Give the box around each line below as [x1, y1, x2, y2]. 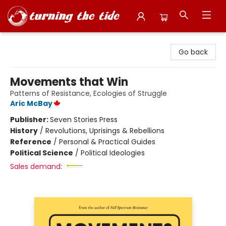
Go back [179, 47, 208, 57]
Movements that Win [10, 74, 128, 90]
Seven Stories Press [50, 115, 118, 125]
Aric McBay [10, 98, 52, 108]
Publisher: [10, 115, 50, 125]
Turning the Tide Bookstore [8, 36, 102, 46]
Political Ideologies [81, 148, 145, 158]
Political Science [10, 148, 73, 158]
